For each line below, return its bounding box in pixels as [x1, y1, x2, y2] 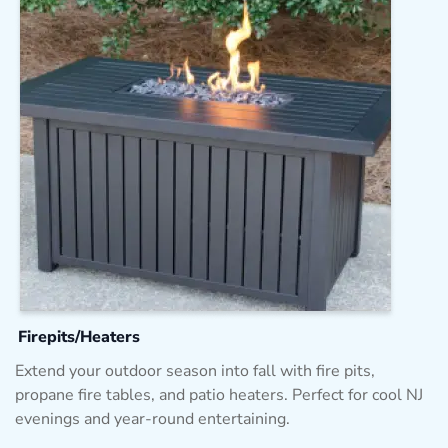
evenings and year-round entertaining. [15, 407, 290, 430]
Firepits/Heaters [18, 325, 140, 348]
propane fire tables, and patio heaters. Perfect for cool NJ [15, 383, 423, 406]
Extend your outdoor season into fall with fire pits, [15, 359, 375, 382]
